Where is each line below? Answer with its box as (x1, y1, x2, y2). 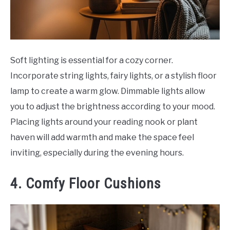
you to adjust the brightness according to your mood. (10, 101, 215, 111)
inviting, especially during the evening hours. (10, 147, 184, 158)
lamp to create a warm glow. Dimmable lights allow (10, 86, 205, 96)
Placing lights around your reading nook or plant (10, 117, 198, 127)
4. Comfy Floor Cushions (10, 175, 161, 192)
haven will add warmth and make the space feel (10, 132, 194, 142)
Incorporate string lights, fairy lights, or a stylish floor (10, 70, 217, 81)
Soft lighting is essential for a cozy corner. (10, 55, 173, 65)
